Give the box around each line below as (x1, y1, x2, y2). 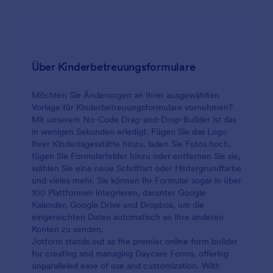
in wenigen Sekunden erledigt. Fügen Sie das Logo (32, 126, 227, 137)
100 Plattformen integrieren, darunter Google (32, 187, 206, 198)
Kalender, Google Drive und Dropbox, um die (32, 199, 204, 210)
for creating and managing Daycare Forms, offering (32, 248, 229, 259)
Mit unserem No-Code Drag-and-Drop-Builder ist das (32, 114, 236, 125)
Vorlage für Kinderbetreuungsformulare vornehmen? (32, 102, 233, 113)
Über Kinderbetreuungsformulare (32, 60, 196, 74)
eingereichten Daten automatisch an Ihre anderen (32, 211, 224, 222)
